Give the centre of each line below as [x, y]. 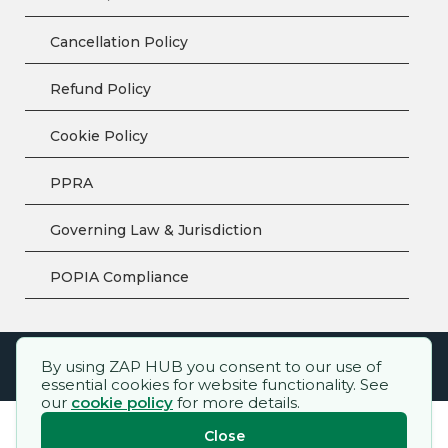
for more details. [238, 402]
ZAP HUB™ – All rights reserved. [132, 366]
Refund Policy [100, 88]
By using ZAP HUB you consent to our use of [211, 366]
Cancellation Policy [119, 41]
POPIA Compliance [119, 276]
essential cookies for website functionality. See [215, 384]
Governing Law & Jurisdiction [156, 229]
